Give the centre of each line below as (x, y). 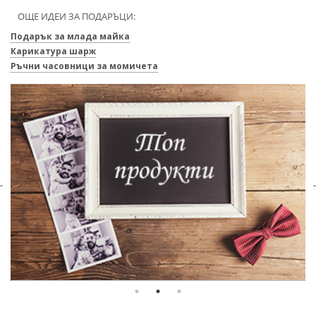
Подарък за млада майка (70, 36)
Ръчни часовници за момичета (84, 66)
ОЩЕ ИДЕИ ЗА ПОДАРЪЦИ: (77, 16)
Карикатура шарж (53, 51)
